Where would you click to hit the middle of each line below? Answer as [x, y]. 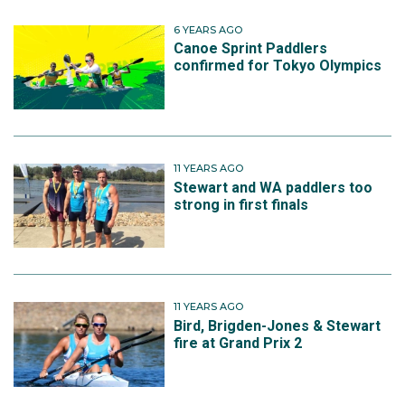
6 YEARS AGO [208, 29]
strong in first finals [241, 204]
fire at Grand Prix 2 [238, 343]
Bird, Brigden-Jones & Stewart [278, 325]
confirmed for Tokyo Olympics [278, 66]
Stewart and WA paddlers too [273, 187]
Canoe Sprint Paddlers [251, 49]
